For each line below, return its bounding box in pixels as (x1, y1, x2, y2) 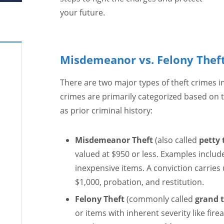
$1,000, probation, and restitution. (74, 176, 204, 187)
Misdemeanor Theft (74, 134, 153, 145)
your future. (59, 7, 105, 18)
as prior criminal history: (59, 105, 152, 116)
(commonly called (124, 193, 195, 204)
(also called (152, 134, 199, 145)
